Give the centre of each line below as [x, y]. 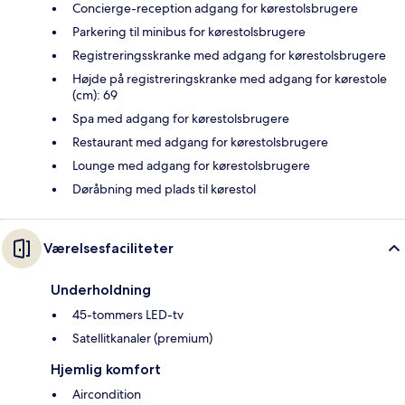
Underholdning [101, 290]
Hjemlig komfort [106, 370]
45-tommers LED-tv [128, 315]
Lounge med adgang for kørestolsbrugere [191, 166]
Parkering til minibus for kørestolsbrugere [189, 32]
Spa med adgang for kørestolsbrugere [181, 119]
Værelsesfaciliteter [108, 249]
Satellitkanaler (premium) [142, 339]
